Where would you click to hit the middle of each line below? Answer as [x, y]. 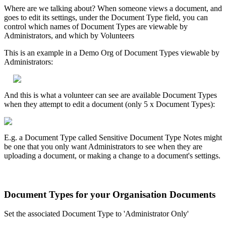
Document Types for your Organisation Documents [110, 194]
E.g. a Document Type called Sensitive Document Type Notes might [113, 137]
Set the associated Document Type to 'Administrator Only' [96, 214]
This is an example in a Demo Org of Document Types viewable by [112, 52]
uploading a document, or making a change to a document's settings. [112, 155]
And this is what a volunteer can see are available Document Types [110, 95]
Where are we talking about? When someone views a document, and [113, 8]
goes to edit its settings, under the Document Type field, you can [106, 17]
